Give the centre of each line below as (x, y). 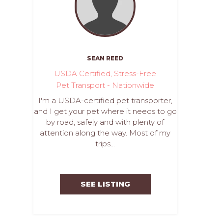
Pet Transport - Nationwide (105, 85)
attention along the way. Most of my (105, 133)
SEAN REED (105, 58)
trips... (105, 144)
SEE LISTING (105, 184)
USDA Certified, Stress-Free (105, 73)
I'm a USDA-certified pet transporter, (105, 100)
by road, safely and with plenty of (105, 122)
